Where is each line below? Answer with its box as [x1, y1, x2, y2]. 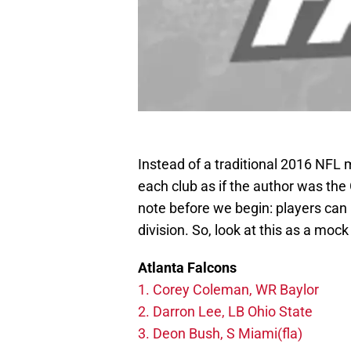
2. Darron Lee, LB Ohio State [138, 303, 313, 320]
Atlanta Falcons [138, 259, 237, 277]
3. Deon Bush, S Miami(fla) [138, 325, 306, 342]
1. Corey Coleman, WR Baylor [138, 281, 319, 299]
